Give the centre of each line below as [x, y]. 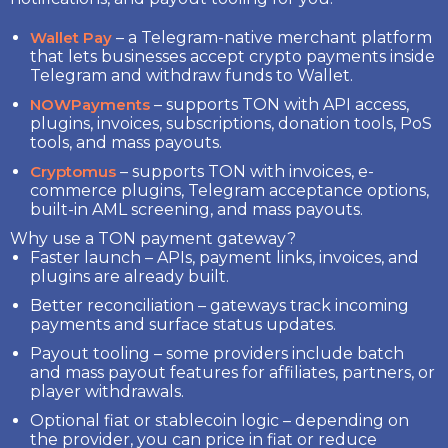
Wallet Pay [71, 37]
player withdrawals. [107, 391]
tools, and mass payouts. [126, 142]
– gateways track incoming [301, 305]
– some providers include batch [277, 353]
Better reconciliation [112, 305]
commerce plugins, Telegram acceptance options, [229, 190]
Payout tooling [90, 353]
